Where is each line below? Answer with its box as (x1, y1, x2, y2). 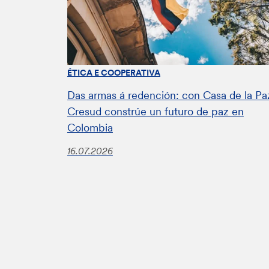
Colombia (67, 120, 113, 134)
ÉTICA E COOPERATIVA (67, 67, 160, 78)
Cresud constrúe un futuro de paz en (67, 104, 244, 118)
